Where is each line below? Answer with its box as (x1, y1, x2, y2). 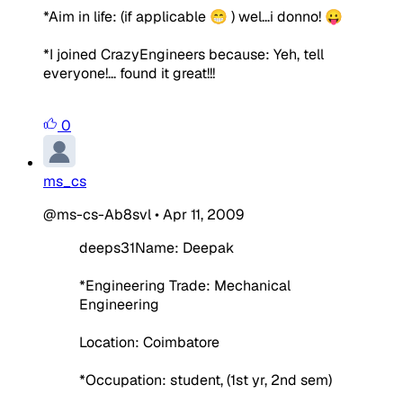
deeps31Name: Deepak (79, 237, 234, 257)
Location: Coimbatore (79, 332, 219, 352)
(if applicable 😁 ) (121, 6, 235, 26)
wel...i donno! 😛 (235, 6, 343, 26)
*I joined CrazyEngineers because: (43, 44, 273, 64)
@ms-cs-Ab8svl (43, 204, 151, 224)
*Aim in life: (43, 6, 121, 26)
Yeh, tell (273, 44, 324, 64)
